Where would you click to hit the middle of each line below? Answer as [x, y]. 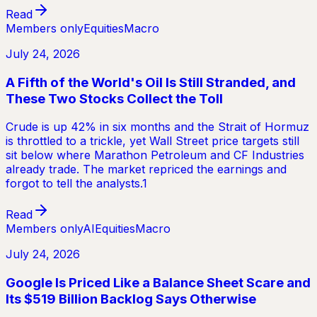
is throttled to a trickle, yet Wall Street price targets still [152, 141]
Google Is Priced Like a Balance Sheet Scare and [158, 282]
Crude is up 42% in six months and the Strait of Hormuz [157, 127]
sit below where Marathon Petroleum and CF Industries [155, 155]
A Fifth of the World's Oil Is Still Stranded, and [151, 82]
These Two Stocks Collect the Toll [114, 98]
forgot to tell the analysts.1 [76, 184]
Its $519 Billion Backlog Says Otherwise [131, 299]
